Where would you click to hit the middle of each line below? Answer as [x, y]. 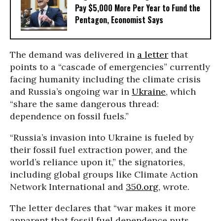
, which [181, 92]
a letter [153, 55]
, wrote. [174, 187]
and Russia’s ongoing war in [71, 92]
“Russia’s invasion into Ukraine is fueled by [102, 137]
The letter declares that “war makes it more [103, 208]
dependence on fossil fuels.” [69, 116]
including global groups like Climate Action [104, 174]
